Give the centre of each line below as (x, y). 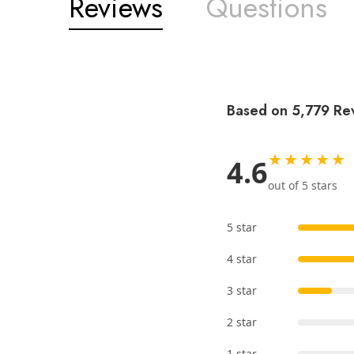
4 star (242, 259)
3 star (242, 291)
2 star (242, 322)
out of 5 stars (303, 186)
